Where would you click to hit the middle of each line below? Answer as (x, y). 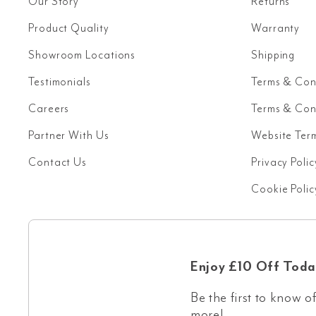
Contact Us (57, 162)
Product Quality (69, 28)
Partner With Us (69, 135)
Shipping (273, 55)
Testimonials (60, 82)
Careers (49, 109)
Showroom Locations (82, 55)
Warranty (276, 28)
